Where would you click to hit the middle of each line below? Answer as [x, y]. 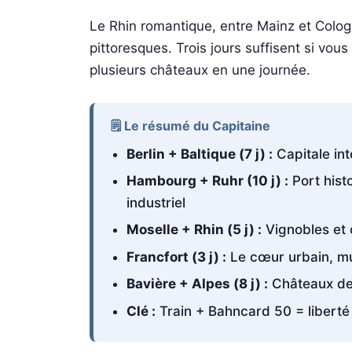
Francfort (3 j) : [176, 257]
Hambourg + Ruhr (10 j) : [207, 181]
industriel [156, 203]
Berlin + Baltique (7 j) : [199, 154]
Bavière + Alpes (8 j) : [197, 284]
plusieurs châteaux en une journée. [200, 70]
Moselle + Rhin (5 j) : [194, 230]
